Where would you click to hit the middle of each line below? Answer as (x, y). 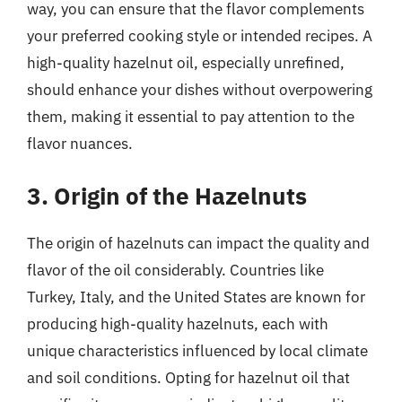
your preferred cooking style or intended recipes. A (200, 35)
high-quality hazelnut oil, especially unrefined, (186, 62)
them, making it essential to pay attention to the (191, 116)
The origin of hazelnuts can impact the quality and (198, 243)
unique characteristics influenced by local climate (197, 351)
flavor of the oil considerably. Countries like (175, 270)
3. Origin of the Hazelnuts (167, 196)
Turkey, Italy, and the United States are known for (196, 297)
